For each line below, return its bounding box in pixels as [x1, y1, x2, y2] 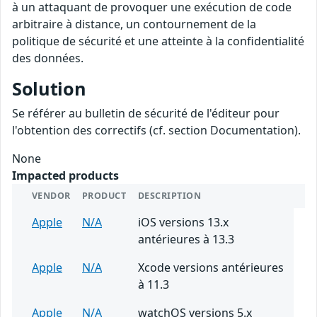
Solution [12, 76, 86, 100]
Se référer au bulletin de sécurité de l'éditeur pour [12, 105, 279, 121]
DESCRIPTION [138, 189, 202, 202]
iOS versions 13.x [138, 214, 229, 230]
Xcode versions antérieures [138, 259, 284, 275]
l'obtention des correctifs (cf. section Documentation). [12, 122, 301, 138]
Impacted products [12, 167, 119, 183]
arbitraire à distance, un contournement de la [12, 16, 256, 32]
